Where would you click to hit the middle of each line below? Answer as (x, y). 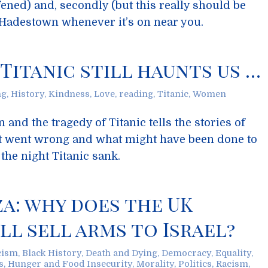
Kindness (69, 94)
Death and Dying (121, 253)
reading (136, 94)
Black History (52, 253)
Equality (233, 253)
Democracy (186, 253)
